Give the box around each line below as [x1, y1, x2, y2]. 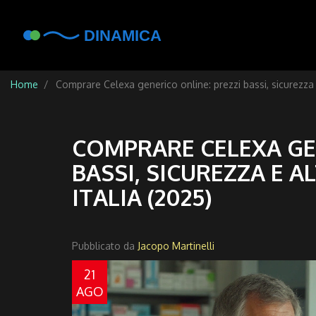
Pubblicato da [72, 239, 138, 252]
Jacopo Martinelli [138, 239, 214, 252]
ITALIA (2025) [72, 182, 212, 212]
